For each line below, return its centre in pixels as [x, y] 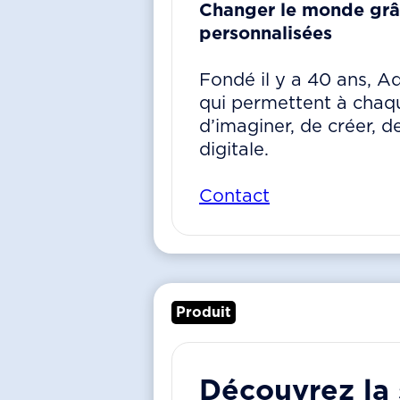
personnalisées [266, 34]
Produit [204, 312]
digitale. [234, 150]
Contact [234, 196]
